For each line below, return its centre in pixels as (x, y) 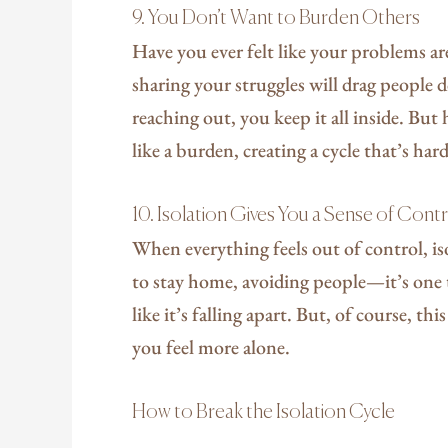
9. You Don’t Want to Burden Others (276, 18)
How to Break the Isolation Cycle (263, 412)
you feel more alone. (211, 346)
